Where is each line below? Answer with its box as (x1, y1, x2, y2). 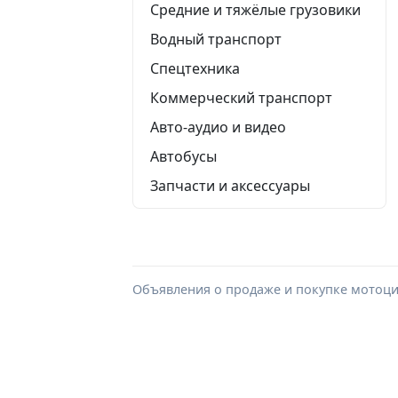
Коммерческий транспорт (150, 87, 332, 107)
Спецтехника (150, 58, 240, 78)
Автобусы (150, 146, 217, 166)
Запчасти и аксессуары (150, 175, 310, 195)
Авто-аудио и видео (150, 116, 286, 137)
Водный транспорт (150, 28, 282, 49)
